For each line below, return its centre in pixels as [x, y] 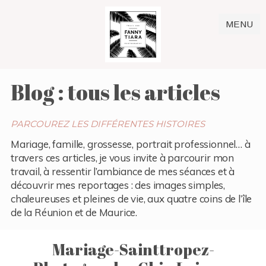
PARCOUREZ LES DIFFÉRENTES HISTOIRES [107, 123]
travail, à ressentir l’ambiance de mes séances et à [123, 171]
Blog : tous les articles [115, 92]
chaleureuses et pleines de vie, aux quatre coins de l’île [131, 198]
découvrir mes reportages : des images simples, [118, 185]
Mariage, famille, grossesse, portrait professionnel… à [130, 144]
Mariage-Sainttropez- [133, 249]
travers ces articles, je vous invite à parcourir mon [122, 157]
